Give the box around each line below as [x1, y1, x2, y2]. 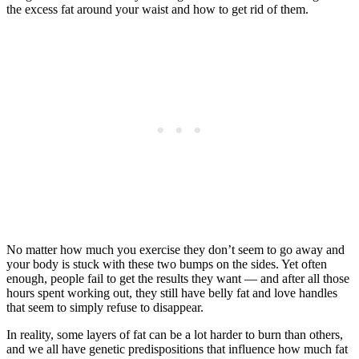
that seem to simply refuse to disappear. [6, 300, 204, 314]
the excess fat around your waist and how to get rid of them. [6, 2, 309, 16]
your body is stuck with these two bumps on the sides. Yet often [6, 256, 327, 271]
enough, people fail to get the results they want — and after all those [6, 271, 349, 285]
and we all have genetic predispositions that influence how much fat [6, 341, 348, 356]
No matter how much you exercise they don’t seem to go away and [6, 242, 345, 256]
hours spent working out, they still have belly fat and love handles [6, 285, 337, 300]
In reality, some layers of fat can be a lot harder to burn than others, [6, 327, 343, 341]
